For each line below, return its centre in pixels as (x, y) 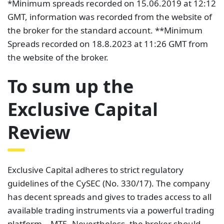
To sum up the (70, 86)
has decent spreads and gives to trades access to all (109, 196)
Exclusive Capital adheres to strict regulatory (95, 169)
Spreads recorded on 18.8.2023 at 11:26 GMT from (108, 43)
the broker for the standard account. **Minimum (105, 30)
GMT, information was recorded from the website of (110, 16)
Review (39, 132)
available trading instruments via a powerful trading (111, 210)
